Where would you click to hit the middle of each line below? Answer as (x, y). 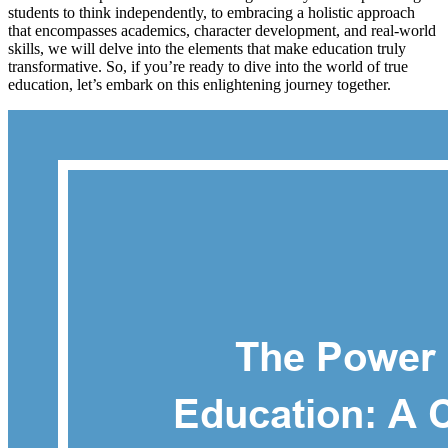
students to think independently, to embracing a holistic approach (211, 12)
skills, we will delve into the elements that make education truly (207, 48)
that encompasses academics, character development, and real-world (222, 30)
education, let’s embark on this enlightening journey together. (199, 84)
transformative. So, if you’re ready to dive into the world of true (208, 66)
